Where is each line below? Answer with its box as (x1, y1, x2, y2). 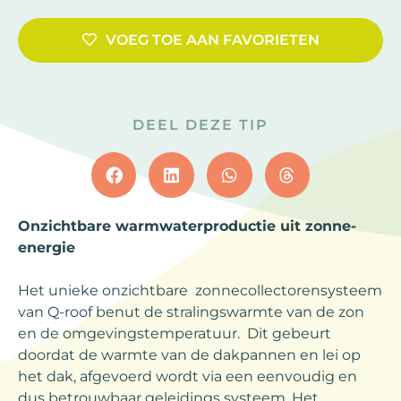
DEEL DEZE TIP (132, 115, 269, 133)
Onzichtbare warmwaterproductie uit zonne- (18, 217, 356, 235)
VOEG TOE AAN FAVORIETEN (105, 30, 320, 48)
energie (18, 238, 75, 256)
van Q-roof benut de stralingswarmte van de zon (18, 303, 364, 320)
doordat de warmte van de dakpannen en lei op (18, 346, 361, 363)
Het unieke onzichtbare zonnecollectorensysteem (18, 281, 382, 299)
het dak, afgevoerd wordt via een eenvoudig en (18, 367, 357, 385)
